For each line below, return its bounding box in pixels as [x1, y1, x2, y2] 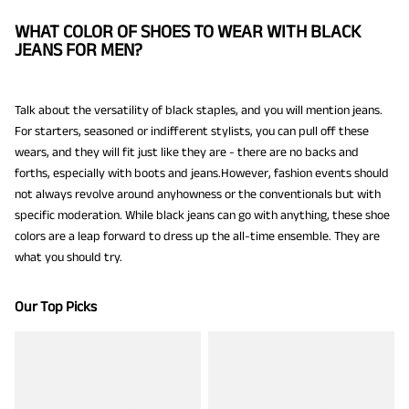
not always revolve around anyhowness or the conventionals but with [15, 186, 381, 201]
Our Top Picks [15, 299, 97, 315]
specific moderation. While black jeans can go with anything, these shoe [15, 207, 390, 222]
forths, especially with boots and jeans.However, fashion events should [15, 165, 389, 180]
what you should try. [15, 249, 122, 264]
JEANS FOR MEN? [15, 39, 142, 59]
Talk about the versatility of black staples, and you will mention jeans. [15, 102, 383, 117]
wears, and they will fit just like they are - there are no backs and [15, 144, 359, 159]
